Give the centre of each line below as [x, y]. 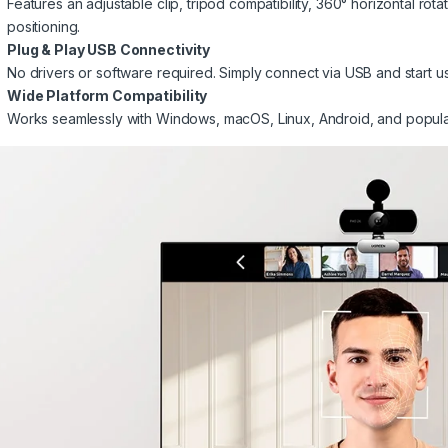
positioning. [44, 27]
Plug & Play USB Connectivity [109, 50]
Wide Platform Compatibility [107, 96]
